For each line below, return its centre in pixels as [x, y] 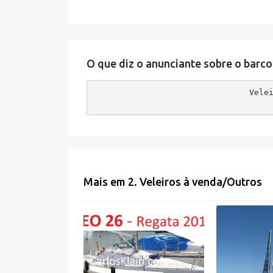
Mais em [106, 182]
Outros [244, 182]
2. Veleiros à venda [175, 182]
